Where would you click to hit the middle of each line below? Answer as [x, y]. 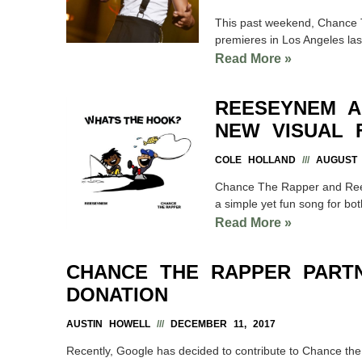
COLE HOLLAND [259, 160]
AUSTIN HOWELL [112, 324]
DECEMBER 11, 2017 [220, 324]
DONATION [117, 294]
